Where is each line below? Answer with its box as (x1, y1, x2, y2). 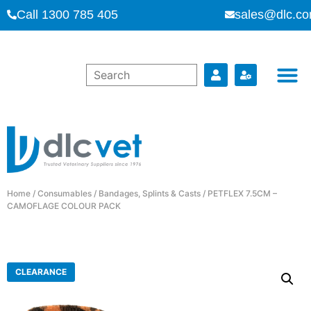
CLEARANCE (15, 266, 67, 277)
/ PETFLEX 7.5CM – (201, 187, 277, 199)
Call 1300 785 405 (17, 8, 118, 22)
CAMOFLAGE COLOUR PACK (7, 200, 121, 211)
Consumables (37, 187, 92, 199)
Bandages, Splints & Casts (99, 187, 201, 199)
